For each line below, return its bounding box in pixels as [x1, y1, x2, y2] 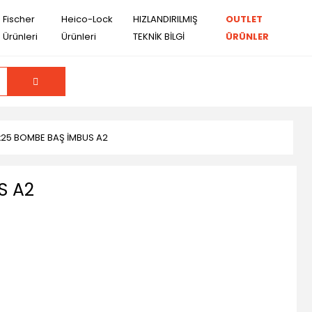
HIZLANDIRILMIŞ [133, 13, 198, 26]
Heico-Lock [61, 13, 114, 26]
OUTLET [226, 13, 263, 26]
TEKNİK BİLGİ [133, 30, 185, 43]
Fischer [3, 13, 36, 26]
